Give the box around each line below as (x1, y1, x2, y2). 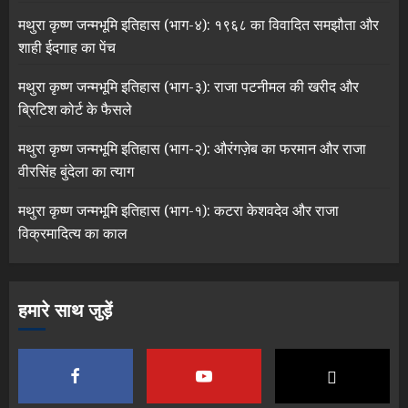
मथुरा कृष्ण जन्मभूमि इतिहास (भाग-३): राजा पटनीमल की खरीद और (18, 76, 359, 97)
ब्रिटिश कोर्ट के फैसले (18, 98, 132, 119)
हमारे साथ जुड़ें (18, 297, 112, 324)
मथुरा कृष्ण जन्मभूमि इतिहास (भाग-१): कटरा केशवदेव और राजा (18, 199, 339, 220)
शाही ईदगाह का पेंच (18, 36, 116, 57)
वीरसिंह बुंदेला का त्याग (18, 160, 134, 181)
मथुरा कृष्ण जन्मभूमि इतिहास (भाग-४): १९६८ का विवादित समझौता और (18, 14, 379, 35)
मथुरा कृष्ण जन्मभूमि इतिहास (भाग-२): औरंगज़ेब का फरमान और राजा (18, 138, 366, 158)
